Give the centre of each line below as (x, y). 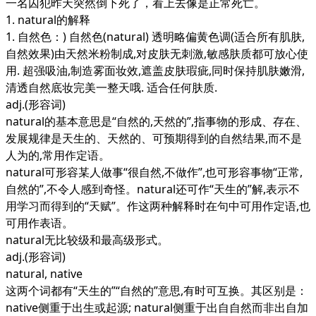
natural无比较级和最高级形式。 (87, 240)
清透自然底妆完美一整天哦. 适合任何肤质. (111, 87)
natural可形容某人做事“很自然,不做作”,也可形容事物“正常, (154, 172)
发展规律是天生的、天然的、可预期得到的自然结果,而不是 (154, 138)
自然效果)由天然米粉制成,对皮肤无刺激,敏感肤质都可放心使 (157, 54)
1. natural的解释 (48, 20)
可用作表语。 (39, 223)
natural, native (44, 274)
